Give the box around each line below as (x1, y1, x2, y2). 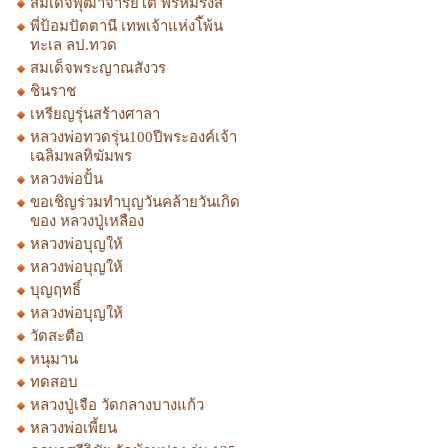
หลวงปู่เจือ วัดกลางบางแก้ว (30, 397, 204, 413)
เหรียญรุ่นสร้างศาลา (30, 106, 160, 122)
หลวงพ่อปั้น (30, 171, 103, 187)
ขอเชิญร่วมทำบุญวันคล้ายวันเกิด (30, 194, 240, 210)
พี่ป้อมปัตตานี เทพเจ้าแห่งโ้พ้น (30, 18, 223, 34)
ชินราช (30, 83, 76, 99)
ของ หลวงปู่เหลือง (30, 213, 144, 229)
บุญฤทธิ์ (30, 282, 81, 298)
